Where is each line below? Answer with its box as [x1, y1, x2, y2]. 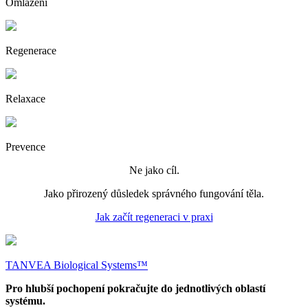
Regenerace [5, 45, 56, 57]
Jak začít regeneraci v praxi [95, 211, 213, 223]
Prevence [5, 141, 45, 153]
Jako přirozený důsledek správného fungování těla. [44, 188, 264, 200]
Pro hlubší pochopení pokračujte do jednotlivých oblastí [5, 283, 265, 295]
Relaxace [5, 93, 45, 105]
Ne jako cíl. [129, 164, 179, 177]
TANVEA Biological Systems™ [5, 259, 148, 272]
